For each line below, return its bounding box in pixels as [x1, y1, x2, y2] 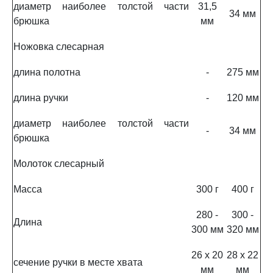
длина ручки [13, 93, 68, 103]
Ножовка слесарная [13, 41, 104, 52]
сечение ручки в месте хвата [13, 257, 143, 268]
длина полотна [13, 67, 80, 77]
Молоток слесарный [13, 158, 104, 169]
